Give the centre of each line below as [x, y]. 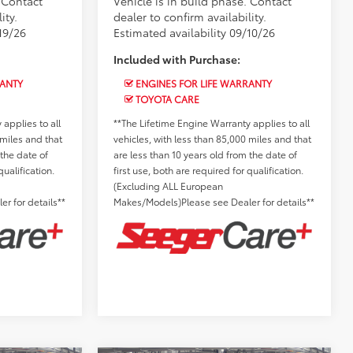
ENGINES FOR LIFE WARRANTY [203, 84]
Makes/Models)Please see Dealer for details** [214, 202]
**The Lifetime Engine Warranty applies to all [212, 123]
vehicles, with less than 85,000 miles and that [213, 139]
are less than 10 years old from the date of [206, 154]
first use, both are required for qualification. [209, 170]
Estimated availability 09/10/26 [195, 33]
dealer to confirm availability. [190, 17]
